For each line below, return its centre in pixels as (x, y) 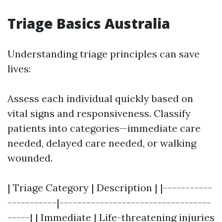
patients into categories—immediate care (104, 128)
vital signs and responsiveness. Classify (99, 113)
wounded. (30, 158)
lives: (19, 69)
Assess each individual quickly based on (100, 98)
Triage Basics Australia (89, 23)
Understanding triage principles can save (104, 54)
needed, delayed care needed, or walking (102, 143)
